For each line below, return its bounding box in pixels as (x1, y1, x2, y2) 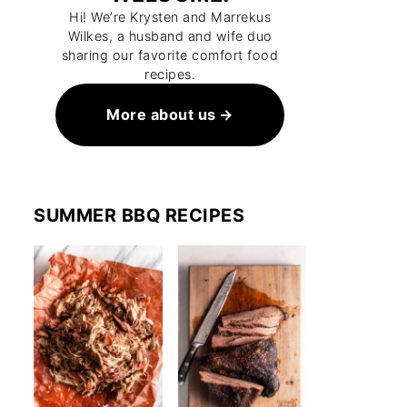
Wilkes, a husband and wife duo (67, 28, 273, 44)
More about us (106, 105, 216, 124)
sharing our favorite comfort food (61, 47, 279, 63)
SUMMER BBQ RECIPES (34, 204, 244, 227)
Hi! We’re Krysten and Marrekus (69, 9, 271, 25)
